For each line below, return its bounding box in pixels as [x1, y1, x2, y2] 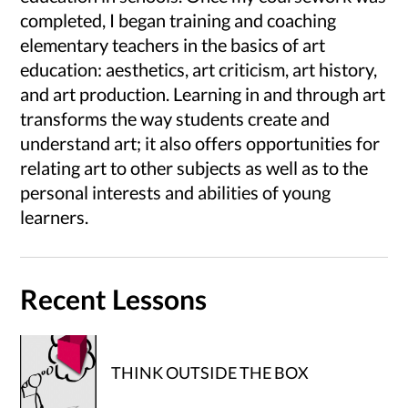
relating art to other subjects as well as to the [20, 157, 369, 179]
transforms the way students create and [20, 107, 331, 130]
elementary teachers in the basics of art [20, 34, 326, 56]
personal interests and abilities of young [20, 181, 331, 204]
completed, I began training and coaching [20, 9, 337, 32]
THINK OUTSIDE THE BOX [111, 362, 310, 383]
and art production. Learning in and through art [20, 83, 386, 106]
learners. [20, 206, 89, 229]
